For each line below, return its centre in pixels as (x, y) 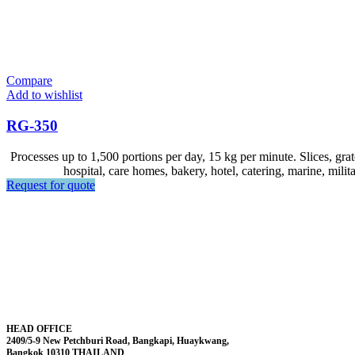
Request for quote (51, 185)
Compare (29, 81)
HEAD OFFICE (39, 328)
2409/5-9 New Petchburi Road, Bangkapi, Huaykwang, (118, 340)
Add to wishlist (44, 95)
